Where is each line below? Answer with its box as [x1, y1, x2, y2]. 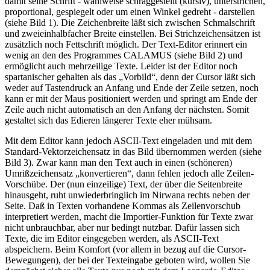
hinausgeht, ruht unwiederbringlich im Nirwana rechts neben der [5, 190, 250, 201]
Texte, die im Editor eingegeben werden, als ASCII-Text [5, 233, 219, 244]
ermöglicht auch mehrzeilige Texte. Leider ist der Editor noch [5, 61, 237, 72]
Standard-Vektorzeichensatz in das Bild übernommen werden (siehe [5, 146, 262, 157]
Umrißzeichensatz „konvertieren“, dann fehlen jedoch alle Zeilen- [5, 168, 254, 179]
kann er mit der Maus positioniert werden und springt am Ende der [5, 93, 257, 104]
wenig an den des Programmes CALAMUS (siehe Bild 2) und [5, 50, 242, 61]
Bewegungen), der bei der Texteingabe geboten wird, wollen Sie [5, 255, 250, 266]
